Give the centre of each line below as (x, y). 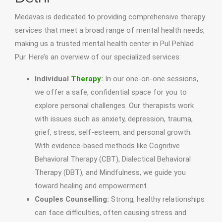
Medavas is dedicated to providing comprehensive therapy (110, 17)
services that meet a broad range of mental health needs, (110, 30)
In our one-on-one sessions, (151, 79)
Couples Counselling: (72, 199)
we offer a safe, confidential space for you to (111, 92)
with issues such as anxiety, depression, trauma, (114, 119)
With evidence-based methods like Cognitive (107, 146)
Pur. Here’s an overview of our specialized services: (98, 57)
